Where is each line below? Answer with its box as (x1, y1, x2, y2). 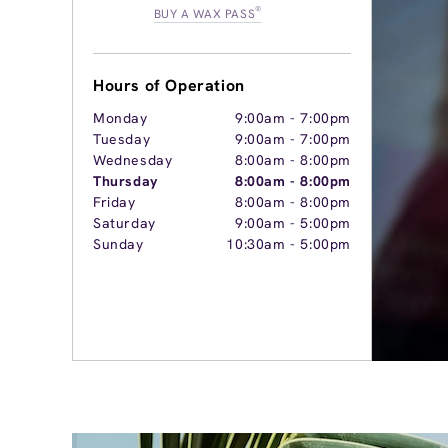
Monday (93, 109, 148, 127)
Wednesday (93, 151, 173, 169)
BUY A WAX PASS (153, 6, 256, 22)
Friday (93, 193, 136, 211)
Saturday (93, 214, 156, 232)
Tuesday (93, 130, 151, 148)
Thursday (93, 172, 158, 190)
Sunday (93, 235, 144, 253)
